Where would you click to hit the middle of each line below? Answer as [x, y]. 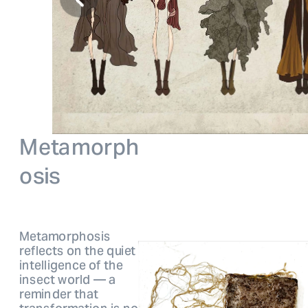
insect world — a [67, 279]
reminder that [59, 294]
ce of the [98, 265]
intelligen [46, 265]
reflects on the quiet [78, 251]
